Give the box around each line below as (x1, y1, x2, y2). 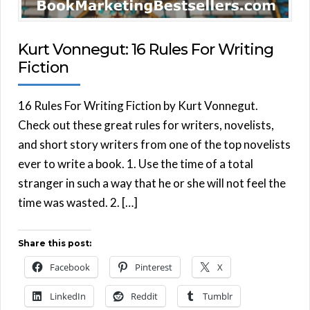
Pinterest (135, 261, 172, 274)
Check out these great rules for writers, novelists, (18, 118, 274, 133)
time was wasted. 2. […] (18, 195, 138, 210)
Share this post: (18, 238, 91, 249)
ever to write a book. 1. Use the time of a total (18, 156, 253, 172)
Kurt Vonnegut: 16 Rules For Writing (18, 40, 273, 60)
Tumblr (203, 290, 232, 303)
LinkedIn (50, 290, 86, 303)
